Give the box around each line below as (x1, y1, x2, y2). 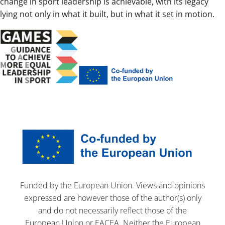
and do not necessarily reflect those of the (38, 205, 187, 216)
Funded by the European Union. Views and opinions (20, 180, 205, 191)
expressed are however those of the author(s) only (24, 192, 201, 204)
